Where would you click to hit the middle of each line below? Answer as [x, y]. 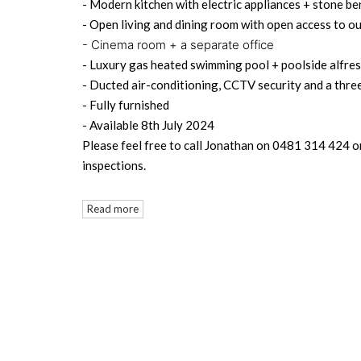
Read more [113, 209]
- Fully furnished [126, 105]
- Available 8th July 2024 [148, 125]
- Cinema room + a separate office [178, 45]
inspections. [114, 165]
